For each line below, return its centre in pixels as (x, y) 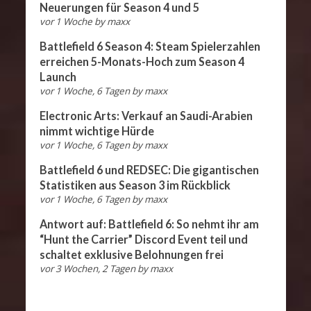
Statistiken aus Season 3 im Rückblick (135, 185)
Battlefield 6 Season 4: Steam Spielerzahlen (150, 47)
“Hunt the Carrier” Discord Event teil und (143, 239)
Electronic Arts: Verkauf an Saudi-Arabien (146, 116)
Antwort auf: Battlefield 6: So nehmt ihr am (149, 224)
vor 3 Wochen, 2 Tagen (87, 269)
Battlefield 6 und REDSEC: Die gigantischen (149, 170)
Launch (58, 77)
